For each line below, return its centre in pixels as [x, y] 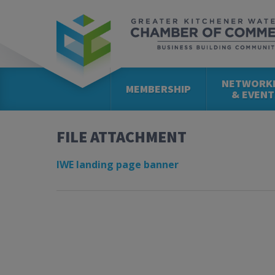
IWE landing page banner [118, 165]
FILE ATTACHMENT [122, 137]
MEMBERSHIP [158, 89]
